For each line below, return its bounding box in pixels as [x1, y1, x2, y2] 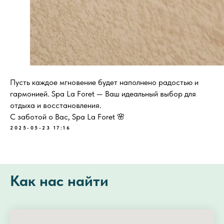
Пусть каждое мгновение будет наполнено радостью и [10, 77, 198, 87]
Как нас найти [10, 171, 108, 189]
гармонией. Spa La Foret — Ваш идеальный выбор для [10, 89, 196, 98]
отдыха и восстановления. [10, 100, 101, 110]
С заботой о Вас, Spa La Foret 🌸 [10, 112, 125, 121]
